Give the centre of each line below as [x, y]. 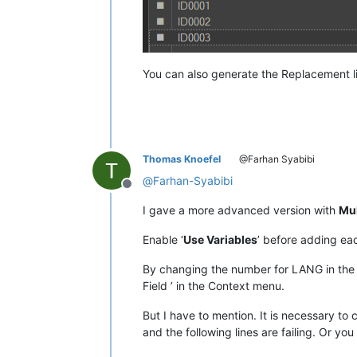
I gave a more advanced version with [241, 210]
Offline [146, 192]
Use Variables [220, 239]
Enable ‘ [163, 239]
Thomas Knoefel [182, 159]
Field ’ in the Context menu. [214, 285]
